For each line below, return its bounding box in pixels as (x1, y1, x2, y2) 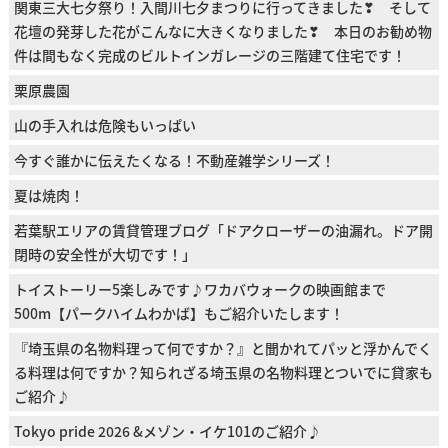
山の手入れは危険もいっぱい (13, 115, 196, 136)
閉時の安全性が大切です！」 (13, 244, 196, 265)
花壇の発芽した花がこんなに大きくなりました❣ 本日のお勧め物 (13, 21, 432, 42)
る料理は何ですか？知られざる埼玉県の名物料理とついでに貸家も (13, 362, 433, 383)
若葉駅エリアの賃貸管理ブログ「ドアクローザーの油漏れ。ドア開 (13, 220, 433, 241)
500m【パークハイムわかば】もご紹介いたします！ (13, 303, 344, 324)
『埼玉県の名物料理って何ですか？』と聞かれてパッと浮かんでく (13, 338, 432, 359)
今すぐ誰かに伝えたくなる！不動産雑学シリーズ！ (13, 150, 335, 171)
